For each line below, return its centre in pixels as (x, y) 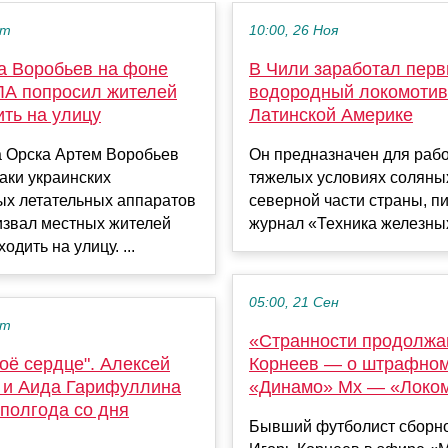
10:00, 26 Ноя (293, 31)
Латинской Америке (331, 115)
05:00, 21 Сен (294, 303)
